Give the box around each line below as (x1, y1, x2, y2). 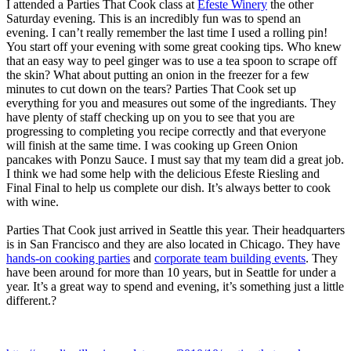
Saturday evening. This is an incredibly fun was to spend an (6, 11, 301, 25)
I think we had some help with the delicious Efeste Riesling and (6, 166, 320, 180)
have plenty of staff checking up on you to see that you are (6, 110, 295, 124)
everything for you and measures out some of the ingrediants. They (6, 96, 336, 110)
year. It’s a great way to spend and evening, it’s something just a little (6, 279, 344, 293)
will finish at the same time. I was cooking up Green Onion (6, 138, 298, 152)
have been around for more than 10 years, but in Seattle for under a (6, 265, 336, 279)
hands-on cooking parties (6, 251, 130, 265)
